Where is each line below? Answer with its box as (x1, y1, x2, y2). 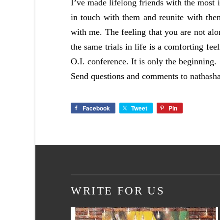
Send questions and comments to (71, 71, 190, 82)
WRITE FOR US (71, 184, 165, 197)
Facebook (82, 104, 110, 113)
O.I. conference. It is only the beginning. (71, 56, 217, 67)
